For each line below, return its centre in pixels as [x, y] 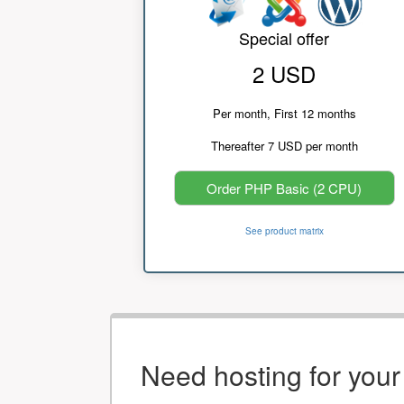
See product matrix [284, 231]
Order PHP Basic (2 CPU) [284, 188]
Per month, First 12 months [284, 114]
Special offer [284, 38]
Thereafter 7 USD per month [284, 146]
